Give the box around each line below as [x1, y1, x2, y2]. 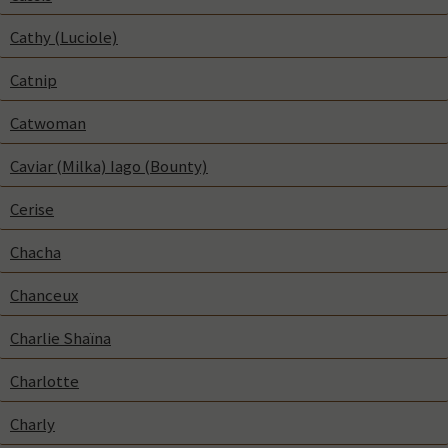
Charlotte [10, 369, 79, 392]
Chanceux [10, 283, 78, 306]
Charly [10, 412, 55, 435]
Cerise [10, 198, 54, 221]
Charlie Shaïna [10, 326, 111, 349]
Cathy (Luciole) [10, 26, 118, 49]
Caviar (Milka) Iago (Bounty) [10, 155, 208, 178]
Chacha [10, 241, 61, 263]
